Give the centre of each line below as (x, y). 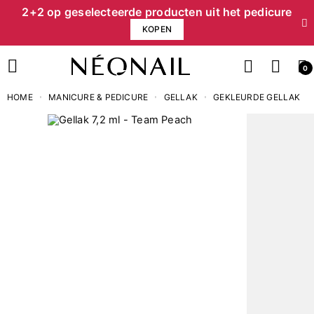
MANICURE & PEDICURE (98, 97)
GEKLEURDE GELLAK (257, 97)
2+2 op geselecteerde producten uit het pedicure (157, 12)
